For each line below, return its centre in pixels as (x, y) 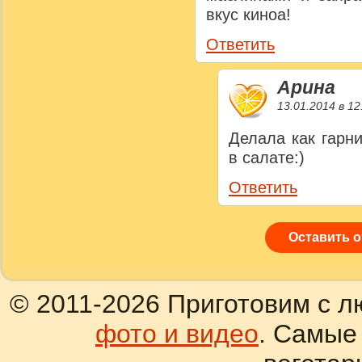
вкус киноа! (248, 15)
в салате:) (267, 158)
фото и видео (177, 334)
